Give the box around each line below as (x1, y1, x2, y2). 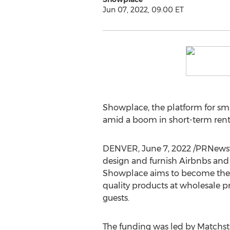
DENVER (102, 144, 138, 154)
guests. (102, 193, 129, 203)
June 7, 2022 (141, 144, 191, 154)
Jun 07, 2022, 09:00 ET (102, 5, 184, 14)
